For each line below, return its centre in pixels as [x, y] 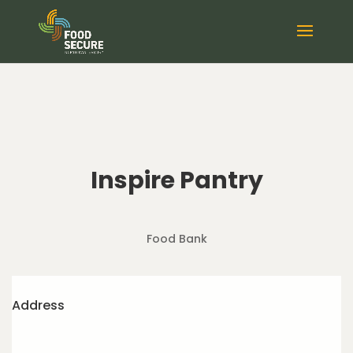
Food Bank [176, 239]
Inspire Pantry [176, 180]
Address [38, 305]
